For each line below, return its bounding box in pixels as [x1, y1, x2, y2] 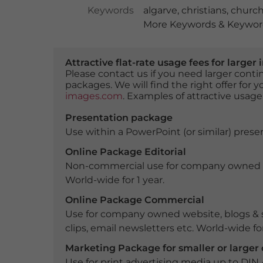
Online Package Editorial [65, 146, 186, 157]
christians [181, 5, 227, 16]
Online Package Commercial [65, 194, 204, 205]
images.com [65, 90, 123, 102]
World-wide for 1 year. [65, 174, 164, 186]
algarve [143, 5, 177, 16]
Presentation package [65, 112, 173, 123]
